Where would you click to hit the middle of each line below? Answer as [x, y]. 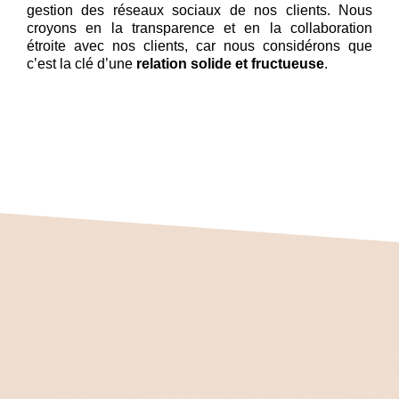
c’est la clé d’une [81, 64]
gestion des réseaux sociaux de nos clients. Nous [199, 11]
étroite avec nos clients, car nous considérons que [199, 46]
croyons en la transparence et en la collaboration [199, 28]
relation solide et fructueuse [230, 64]
